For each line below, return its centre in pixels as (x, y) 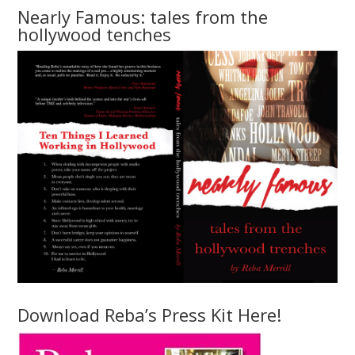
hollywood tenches (95, 34)
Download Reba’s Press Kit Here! (150, 315)
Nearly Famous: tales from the (143, 17)
